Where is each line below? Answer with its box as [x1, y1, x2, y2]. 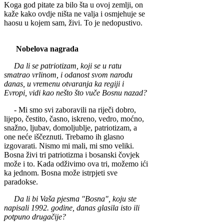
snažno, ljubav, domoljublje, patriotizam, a [4, 123, 137, 132]
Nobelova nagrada [16, 44, 78, 53]
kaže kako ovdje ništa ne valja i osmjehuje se [4, 9, 145, 18]
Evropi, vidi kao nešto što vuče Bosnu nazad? [4, 88, 147, 97]
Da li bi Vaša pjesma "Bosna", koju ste [4, 194, 136, 203]
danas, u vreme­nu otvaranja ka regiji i [4, 79, 124, 88]
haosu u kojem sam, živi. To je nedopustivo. [4, 18, 142, 27]
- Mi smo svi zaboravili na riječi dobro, [4, 105, 136, 114]
